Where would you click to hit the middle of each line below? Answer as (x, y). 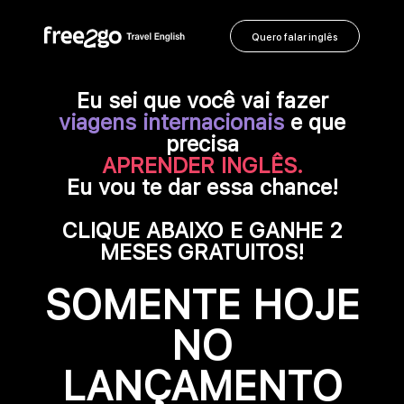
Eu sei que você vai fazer (202, 101)
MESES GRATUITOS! (202, 252)
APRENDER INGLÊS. (202, 165)
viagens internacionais (171, 122)
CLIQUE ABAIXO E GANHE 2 (202, 230)
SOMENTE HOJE (202, 305)
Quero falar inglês (295, 37)
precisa (202, 144)
